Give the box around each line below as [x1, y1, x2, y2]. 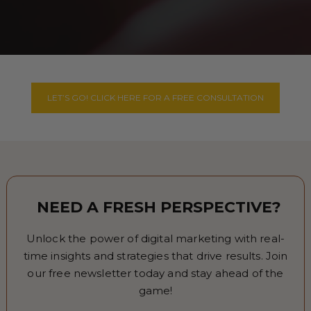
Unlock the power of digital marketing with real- [26, 232, 285, 245]
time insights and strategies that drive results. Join [23, 249, 288, 262]
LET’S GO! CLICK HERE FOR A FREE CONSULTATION [47, 92, 264, 103]
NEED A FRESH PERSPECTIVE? [37, 198, 282, 217]
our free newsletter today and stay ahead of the [27, 267, 284, 280]
